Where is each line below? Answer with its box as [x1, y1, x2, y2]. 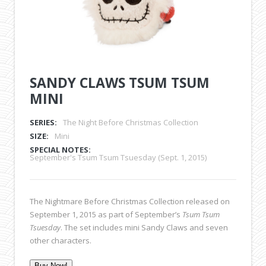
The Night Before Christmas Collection [63, 116, 198, 128]
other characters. [30, 235, 91, 246]
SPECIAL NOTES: [30, 144, 91, 155]
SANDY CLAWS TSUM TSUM [30, 72, 210, 92]
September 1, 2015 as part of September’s [30, 208, 182, 220]
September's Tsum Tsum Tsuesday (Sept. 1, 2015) [30, 151, 207, 163]
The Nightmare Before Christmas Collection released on [30, 195, 230, 207]
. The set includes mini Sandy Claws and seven [61, 221, 228, 233]
